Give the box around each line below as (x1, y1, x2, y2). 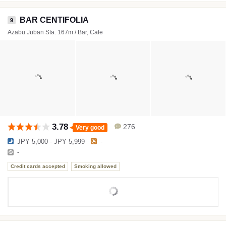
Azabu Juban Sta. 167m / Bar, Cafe (8, 28, 103, 36)
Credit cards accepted (11, 163, 65, 169)
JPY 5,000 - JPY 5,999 (17, 137, 85, 145)
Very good (76, 124, 104, 131)
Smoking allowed (74, 163, 117, 169)
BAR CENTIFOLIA (20, 15, 89, 24)
